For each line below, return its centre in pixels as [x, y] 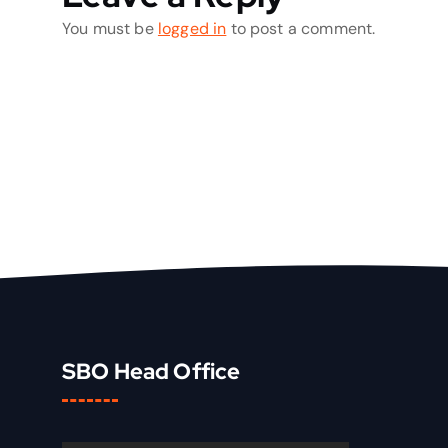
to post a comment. [301, 28]
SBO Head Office [151, 371]
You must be [110, 28]
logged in [192, 28]
